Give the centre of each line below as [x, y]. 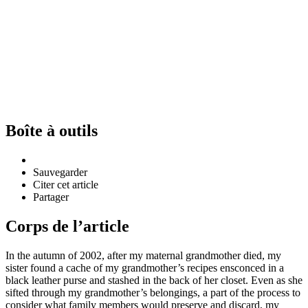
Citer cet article [66, 184]
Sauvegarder [60, 172]
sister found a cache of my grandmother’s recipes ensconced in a [145, 267]
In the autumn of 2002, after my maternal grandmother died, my [143, 255]
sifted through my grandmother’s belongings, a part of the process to [153, 292]
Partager [51, 197]
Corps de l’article [67, 226]
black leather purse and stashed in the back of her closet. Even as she [154, 280]
